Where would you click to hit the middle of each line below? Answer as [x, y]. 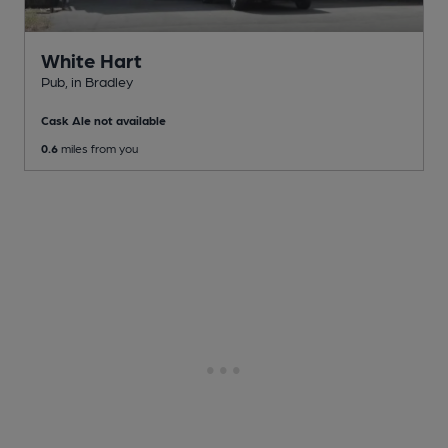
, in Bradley [99, 81]
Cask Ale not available [103, 120]
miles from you [98, 148]
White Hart [91, 60]
